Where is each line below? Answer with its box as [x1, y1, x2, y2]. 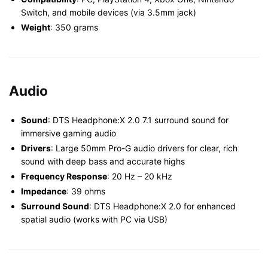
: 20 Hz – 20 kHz [107, 170, 172, 181]
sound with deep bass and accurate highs [21, 156, 185, 166]
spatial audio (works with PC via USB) [21, 214, 167, 224]
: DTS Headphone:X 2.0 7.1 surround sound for [48, 114, 229, 125]
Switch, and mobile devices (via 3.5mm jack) [21, 7, 196, 17]
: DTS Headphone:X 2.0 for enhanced [89, 200, 236, 211]
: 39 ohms [66, 185, 105, 196]
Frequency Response [21, 170, 107, 181]
